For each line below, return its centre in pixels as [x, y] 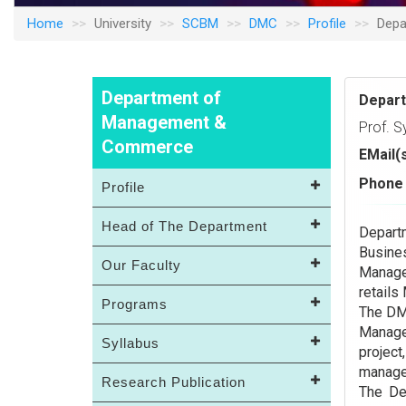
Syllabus [130, 343]
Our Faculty [141, 265]
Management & [164, 122]
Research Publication [174, 382]
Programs [135, 304]
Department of [161, 98]
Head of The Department [184, 226]
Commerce [147, 147]
